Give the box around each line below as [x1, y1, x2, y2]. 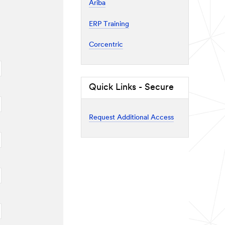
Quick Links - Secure [89, 82, 174, 92]
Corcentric [89, 41, 123, 49]
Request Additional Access [89, 114, 174, 122]
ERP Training [89, 20, 129, 28]
